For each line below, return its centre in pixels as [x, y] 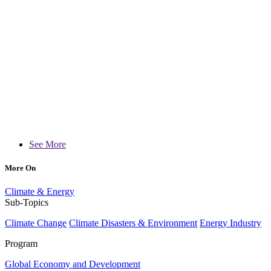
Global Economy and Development [73, 264]
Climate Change [36, 223]
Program [21, 244]
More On [20, 168]
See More [47, 144]
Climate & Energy [40, 192]
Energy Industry [230, 223]
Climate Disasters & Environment [133, 223]
